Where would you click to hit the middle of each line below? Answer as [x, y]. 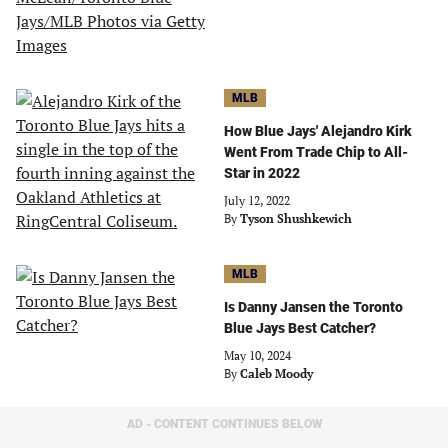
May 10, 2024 [257, 355]
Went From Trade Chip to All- [316, 152]
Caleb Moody [276, 373]
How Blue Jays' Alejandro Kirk [318, 131]
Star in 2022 [262, 173]
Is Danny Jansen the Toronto [313, 307]
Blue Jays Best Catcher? [300, 328]
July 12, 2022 [257, 200]
